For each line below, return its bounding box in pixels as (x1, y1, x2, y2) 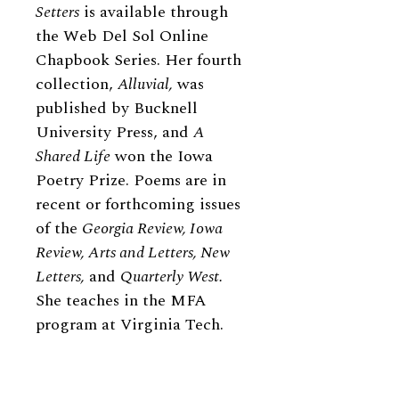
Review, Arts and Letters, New (36, 240, 230, 265)
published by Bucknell (36, 96, 198, 120)
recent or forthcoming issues (36, 192, 240, 216)
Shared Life (36, 144, 110, 168)
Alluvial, (118, 72, 173, 96)
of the (36, 216, 82, 240)
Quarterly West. (120, 265, 223, 289)
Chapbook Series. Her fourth (36, 48, 241, 72)
